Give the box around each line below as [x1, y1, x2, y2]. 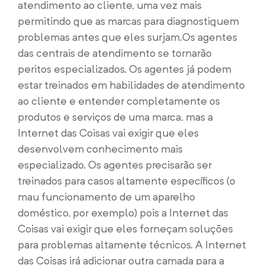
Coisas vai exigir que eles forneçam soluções [18, 222, 233, 235]
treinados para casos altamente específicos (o [18, 174, 235, 187]
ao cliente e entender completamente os [18, 95, 220, 107]
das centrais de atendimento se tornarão [18, 47, 212, 59]
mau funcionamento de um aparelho [18, 190, 195, 203]
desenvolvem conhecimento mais [18, 143, 183, 155]
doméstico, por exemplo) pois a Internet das [18, 206, 228, 219]
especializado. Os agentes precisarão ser [18, 159, 212, 171]
